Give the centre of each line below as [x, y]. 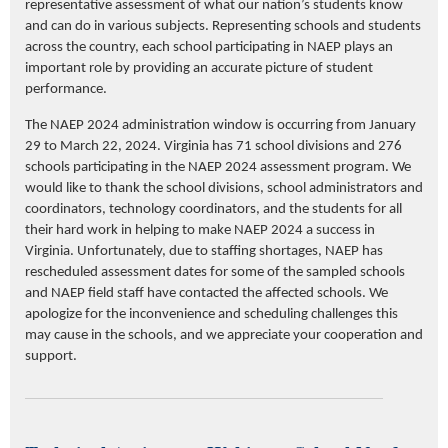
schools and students [356, 26]
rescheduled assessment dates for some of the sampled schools [215, 272]
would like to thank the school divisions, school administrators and [224, 188]
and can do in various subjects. [118, 26]
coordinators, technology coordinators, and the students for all [213, 209]
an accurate [227, 68]
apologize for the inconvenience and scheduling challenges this [211, 314]
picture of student [317, 68]
